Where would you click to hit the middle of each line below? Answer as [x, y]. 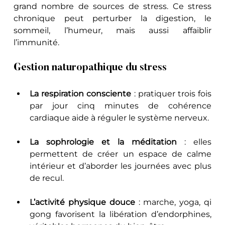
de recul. [47, 178]
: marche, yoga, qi [173, 202]
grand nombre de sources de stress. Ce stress [113, 6]
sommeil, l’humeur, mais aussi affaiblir [113, 30]
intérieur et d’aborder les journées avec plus [121, 166]
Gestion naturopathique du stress [90, 68]
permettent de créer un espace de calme [121, 154]
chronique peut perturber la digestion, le [113, 18]
